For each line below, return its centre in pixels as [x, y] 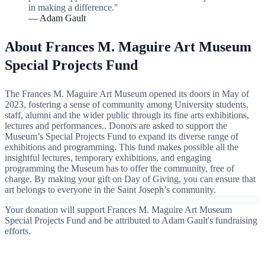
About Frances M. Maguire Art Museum [128, 46]
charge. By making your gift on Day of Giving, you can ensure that [130, 179]
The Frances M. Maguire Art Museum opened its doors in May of [127, 93]
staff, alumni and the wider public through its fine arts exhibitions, [127, 115]
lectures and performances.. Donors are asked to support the [116, 125]
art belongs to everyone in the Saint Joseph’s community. [110, 189]
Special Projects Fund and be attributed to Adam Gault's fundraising [131, 220]
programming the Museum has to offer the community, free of [119, 168]
